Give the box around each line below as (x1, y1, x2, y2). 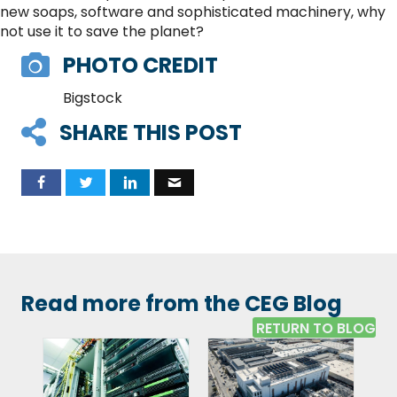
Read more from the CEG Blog (21, 289, 342, 318)
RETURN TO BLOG (256, 318, 376, 339)
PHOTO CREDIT (63, 51, 218, 80)
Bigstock (63, 88, 122, 108)
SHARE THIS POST (59, 118, 242, 147)
